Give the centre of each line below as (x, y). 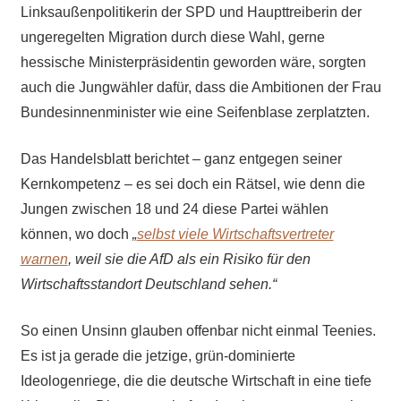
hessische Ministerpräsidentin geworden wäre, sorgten (193, 63)
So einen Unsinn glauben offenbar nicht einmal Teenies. (198, 331)
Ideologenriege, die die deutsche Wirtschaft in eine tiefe (196, 381)
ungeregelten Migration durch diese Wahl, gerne (172, 38)
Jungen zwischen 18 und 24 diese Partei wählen (174, 209)
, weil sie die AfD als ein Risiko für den (189, 260)
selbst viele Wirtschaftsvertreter (235, 235)
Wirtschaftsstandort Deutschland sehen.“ (148, 285)
